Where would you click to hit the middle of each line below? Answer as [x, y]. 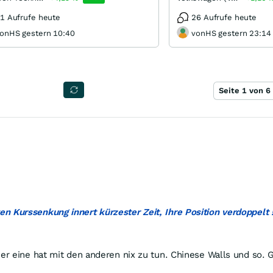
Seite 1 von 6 [245, 90]
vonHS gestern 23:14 [231, 33]
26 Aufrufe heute [224, 17]
